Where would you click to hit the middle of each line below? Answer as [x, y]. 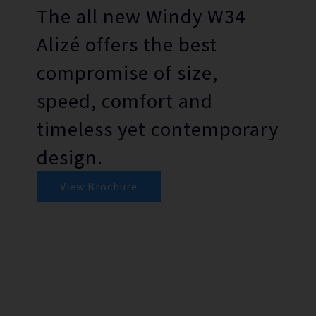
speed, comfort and [125, 101]
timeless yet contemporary [158, 129]
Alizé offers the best [127, 44]
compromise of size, [127, 72]
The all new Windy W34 [141, 16]
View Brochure [99, 186]
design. [70, 157]
